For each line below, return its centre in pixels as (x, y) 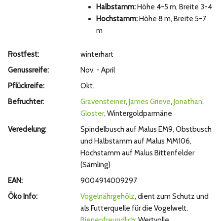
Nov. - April (97, 70)
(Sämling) (95, 165)
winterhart (97, 55)
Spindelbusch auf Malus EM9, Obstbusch (146, 129)
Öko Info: (23, 197)
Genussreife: (28, 70)
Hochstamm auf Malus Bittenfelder (137, 153)
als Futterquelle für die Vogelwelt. (134, 208)
